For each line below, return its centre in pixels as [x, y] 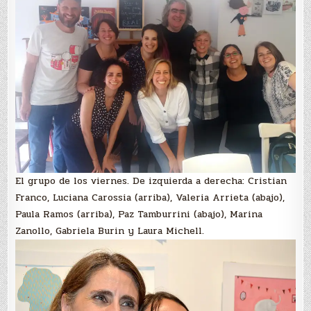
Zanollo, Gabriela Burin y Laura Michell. [110, 230]
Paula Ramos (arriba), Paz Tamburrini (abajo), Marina [139, 214]
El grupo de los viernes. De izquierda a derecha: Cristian [151, 180]
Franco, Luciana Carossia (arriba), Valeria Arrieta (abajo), [150, 197]
